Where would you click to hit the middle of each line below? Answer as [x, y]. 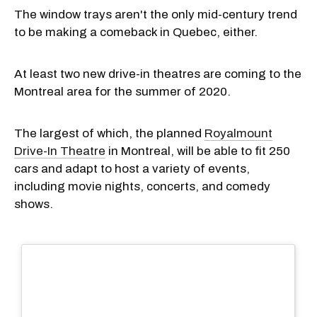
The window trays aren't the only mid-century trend [156, 14]
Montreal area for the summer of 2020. [122, 91]
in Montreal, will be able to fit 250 [198, 151]
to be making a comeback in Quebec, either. [136, 32]
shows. [34, 204]
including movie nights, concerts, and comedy [142, 186]
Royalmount [238, 133]
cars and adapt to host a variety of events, [132, 168]
